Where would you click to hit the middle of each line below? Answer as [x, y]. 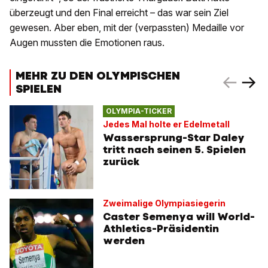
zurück [121, 161]
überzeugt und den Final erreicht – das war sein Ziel [119, 13]
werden [124, 241]
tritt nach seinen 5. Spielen [174, 149]
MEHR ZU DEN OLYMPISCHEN [98, 76]
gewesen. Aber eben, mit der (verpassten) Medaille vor [127, 28]
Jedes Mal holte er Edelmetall [166, 124]
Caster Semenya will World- [179, 217]
